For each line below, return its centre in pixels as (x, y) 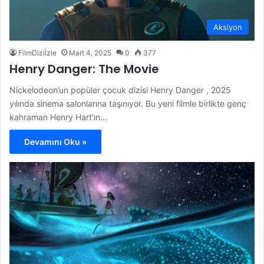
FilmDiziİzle (37, 53)
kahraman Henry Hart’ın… (58, 117)
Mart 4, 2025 (90, 53)
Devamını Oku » (55, 142)
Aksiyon (228, 27)
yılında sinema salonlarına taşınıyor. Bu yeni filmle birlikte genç (128, 104)
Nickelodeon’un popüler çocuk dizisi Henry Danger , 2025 (120, 90)
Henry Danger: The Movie (84, 69)
